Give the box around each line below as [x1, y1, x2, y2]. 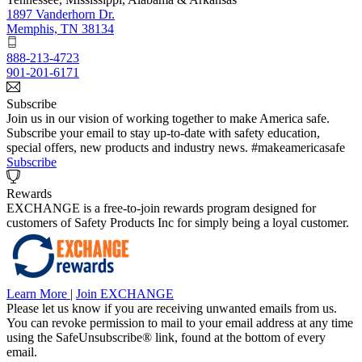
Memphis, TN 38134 [6, 22, 114, 36]
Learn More [6, 287, 70, 301]
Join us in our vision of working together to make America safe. [6, 112, 330, 126]
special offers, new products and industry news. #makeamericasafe [6, 141, 345, 155]
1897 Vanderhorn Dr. [6, 7, 115, 22]
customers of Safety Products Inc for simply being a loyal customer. [6, 216, 349, 230]
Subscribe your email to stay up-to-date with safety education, [6, 126, 320, 141]
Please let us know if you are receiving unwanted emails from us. [6, 301, 337, 316]
